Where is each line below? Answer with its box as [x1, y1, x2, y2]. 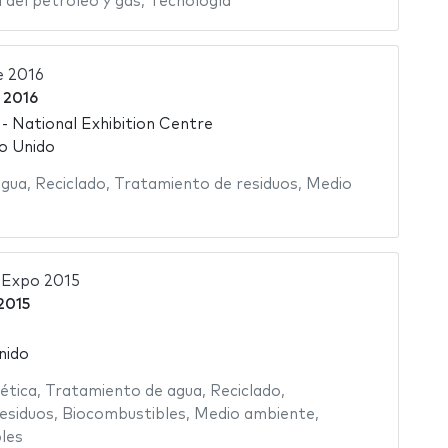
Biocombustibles [61, 406, 186, 422]
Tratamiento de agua [44, 383, 202, 399]
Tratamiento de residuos [113, 177, 298, 193]
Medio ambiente [193, 406, 315, 422]
